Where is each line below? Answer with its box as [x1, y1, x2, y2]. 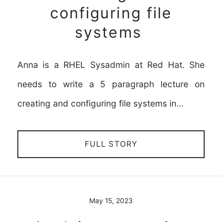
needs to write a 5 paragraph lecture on [17, 79, 205, 90]
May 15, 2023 [89, 197, 133, 205]
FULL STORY [84, 139, 138, 149]
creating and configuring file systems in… [17, 98, 183, 109]
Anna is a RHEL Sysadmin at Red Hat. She [17, 59, 205, 70]
